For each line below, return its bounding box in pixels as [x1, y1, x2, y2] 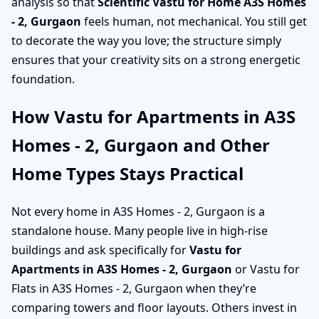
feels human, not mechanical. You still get [81, 13, 307, 29]
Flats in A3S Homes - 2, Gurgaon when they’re [11, 281, 256, 297]
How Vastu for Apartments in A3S [11, 105, 296, 129]
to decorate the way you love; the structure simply [11, 32, 281, 48]
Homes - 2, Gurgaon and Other [11, 133, 270, 157]
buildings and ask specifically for [11, 242, 189, 258]
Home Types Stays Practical [11, 162, 244, 186]
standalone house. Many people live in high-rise [11, 223, 268, 239]
